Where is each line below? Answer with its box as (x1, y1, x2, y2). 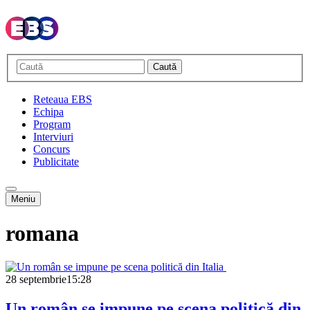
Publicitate (33, 155, 79, 167)
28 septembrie (6, 273, 66, 286)
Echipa (33, 105, 64, 118)
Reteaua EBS (33, 93, 92, 105)
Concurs (33, 143, 70, 155)
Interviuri (33, 130, 73, 143)
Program (33, 118, 71, 130)
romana (6, 221, 79, 246)
